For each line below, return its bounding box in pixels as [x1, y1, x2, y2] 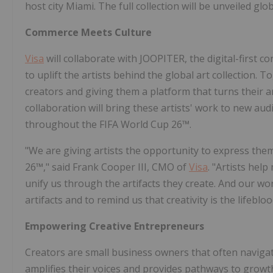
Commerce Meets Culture [25, 26, 152, 40]
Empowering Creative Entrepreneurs [25, 219, 204, 233]
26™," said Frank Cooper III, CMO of [25, 160, 189, 174]
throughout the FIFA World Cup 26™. [25, 118, 191, 132]
